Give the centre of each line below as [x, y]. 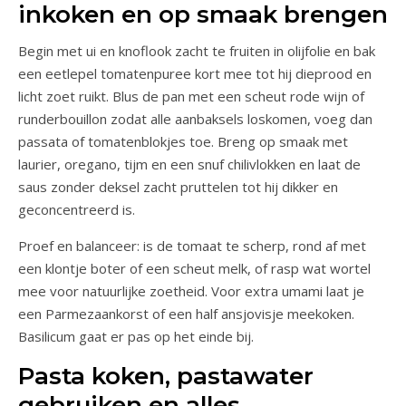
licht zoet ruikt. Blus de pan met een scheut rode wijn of [191, 96]
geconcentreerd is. [77, 209]
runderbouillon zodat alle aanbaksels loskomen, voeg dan [195, 118]
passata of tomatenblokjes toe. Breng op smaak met [183, 141]
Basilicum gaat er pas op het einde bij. [136, 336]
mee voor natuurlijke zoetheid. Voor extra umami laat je [191, 290]
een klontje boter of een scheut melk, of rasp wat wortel [194, 268]
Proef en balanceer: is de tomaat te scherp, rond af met [192, 245]
